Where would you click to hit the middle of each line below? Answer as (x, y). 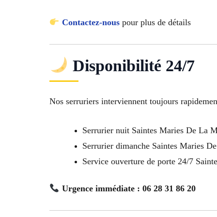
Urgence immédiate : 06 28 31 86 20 (129, 189)
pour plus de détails (155, 22)
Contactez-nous (91, 22)
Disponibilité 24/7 (131, 65)
